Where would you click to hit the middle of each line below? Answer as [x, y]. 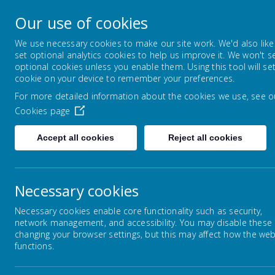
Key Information [163, 156]
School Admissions [110, 261]
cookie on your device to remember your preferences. [125, 78]
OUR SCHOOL [182, 69]
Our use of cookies [82, 23]
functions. [34, 246]
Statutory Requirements [120, 223]
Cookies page [43, 111]
